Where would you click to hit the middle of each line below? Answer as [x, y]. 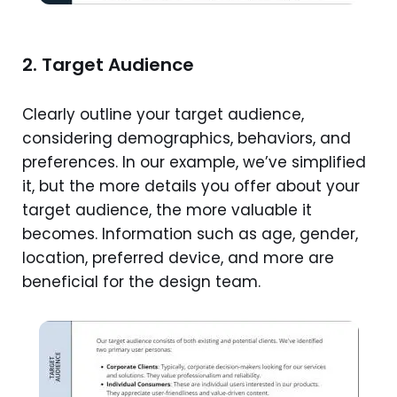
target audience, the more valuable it [167, 210]
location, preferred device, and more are [178, 257]
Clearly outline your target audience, [163, 114]
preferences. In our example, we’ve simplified [194, 162]
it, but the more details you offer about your [191, 186]
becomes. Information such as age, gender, [190, 234]
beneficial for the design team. [141, 281]
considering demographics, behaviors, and [187, 138]
